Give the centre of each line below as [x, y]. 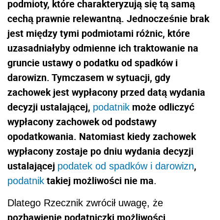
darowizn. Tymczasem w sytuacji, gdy [89, 77]
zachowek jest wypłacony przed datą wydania [106, 92]
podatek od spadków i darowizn [126, 166]
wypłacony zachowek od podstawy [82, 122]
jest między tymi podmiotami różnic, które [99, 33]
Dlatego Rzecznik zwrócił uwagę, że [85, 203]
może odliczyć [162, 107]
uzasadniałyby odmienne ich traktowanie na [103, 48]
